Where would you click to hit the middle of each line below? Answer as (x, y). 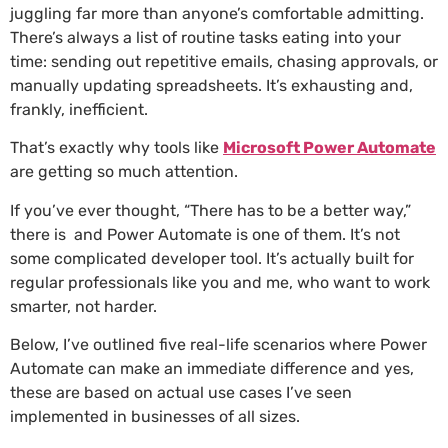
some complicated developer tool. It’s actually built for (212, 258)
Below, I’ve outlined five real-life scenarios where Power (218, 345)
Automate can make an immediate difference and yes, (212, 369)
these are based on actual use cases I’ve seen (181, 393)
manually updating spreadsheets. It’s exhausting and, (211, 85)
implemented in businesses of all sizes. (155, 417)
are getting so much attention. (124, 172)
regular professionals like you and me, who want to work (220, 282)
